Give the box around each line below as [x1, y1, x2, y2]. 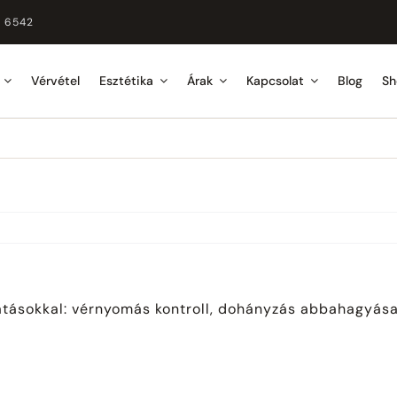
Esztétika [98, 73, 153, 90]
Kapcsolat [245, 73, 304, 90]
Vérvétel [30, 73, 80, 90]
